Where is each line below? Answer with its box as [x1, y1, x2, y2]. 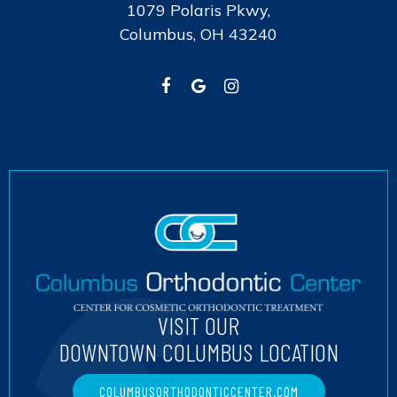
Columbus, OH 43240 [120, 23, 277, 44]
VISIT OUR [158, 310, 239, 341]
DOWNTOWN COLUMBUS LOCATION [58, 337, 339, 368]
